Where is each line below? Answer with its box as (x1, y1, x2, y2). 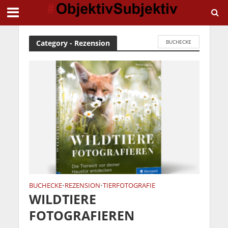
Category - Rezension (36, 38, 110, 48)
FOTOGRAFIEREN (28, 207, 134, 224)
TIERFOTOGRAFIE (102, 181, 155, 190)
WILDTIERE (28, 190, 96, 208)
